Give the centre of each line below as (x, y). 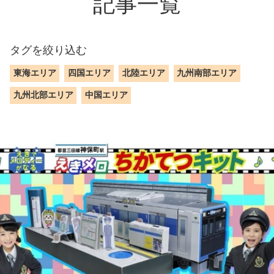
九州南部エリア (207, 73)
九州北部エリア (43, 95)
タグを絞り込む (48, 50)
